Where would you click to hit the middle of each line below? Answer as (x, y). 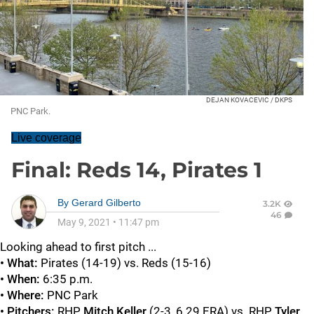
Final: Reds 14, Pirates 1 (137, 170)
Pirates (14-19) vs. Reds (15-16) (126, 262)
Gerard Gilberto (106, 202)
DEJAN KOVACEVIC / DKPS (249, 100)
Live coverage (46, 137)
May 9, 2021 (84, 222)
